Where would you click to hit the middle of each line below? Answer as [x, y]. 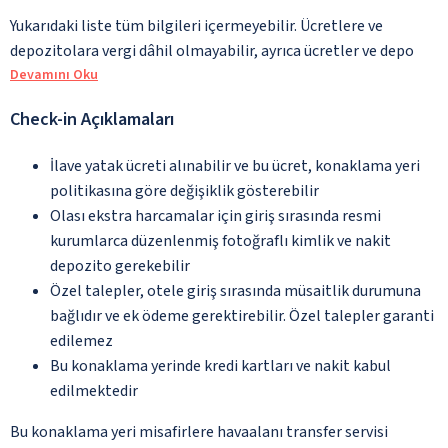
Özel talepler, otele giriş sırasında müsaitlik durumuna [235, 290]
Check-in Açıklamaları [92, 119]
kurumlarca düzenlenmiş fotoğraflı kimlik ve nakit [220, 240]
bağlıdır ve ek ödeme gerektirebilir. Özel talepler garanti [242, 315]
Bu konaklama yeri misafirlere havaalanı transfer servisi [199, 431]
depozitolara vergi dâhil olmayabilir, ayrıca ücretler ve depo [212, 50]
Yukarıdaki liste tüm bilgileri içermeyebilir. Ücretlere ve [196, 25]
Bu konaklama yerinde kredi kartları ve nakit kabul [220, 365]
